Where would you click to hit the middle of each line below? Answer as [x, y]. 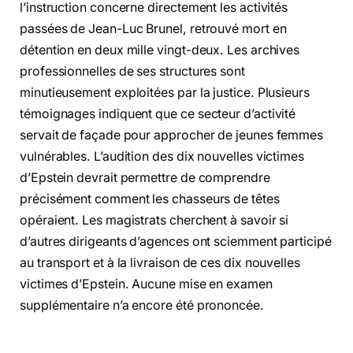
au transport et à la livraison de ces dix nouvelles [160, 263]
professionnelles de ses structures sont [132, 72]
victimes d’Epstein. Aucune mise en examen [146, 284]
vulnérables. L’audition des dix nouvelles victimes [162, 157]
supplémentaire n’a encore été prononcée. [142, 306]
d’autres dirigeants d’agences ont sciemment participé [176, 242]
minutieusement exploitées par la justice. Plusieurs [165, 93]
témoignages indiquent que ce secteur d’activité [158, 114]
